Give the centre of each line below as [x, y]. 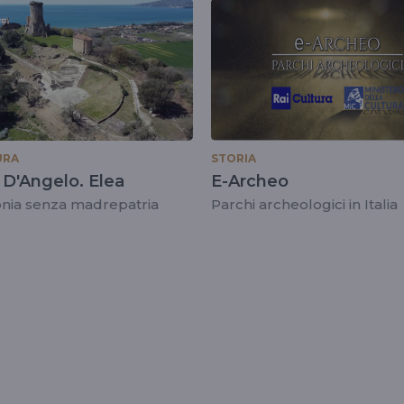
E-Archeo [250, 181]
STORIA [234, 158]
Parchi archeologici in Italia [304, 204]
